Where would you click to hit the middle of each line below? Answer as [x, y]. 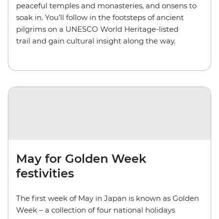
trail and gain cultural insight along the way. [98, 41]
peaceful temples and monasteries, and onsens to [106, 6]
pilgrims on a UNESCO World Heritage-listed [97, 29]
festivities [45, 174]
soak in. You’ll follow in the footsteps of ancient [100, 18]
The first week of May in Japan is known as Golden [108, 198]
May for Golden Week [81, 159]
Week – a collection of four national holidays [96, 210]
